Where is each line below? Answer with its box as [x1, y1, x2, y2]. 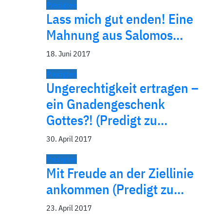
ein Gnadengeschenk [46, 95, 165, 113]
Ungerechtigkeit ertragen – [46, 79, 199, 97]
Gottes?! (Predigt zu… [46, 111, 167, 129]
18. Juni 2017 [46, 49, 91, 58]
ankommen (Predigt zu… [46, 180, 184, 198]
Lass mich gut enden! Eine [46, 10, 193, 28]
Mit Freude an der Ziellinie [46, 164, 194, 182]
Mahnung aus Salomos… [46, 26, 183, 44]
